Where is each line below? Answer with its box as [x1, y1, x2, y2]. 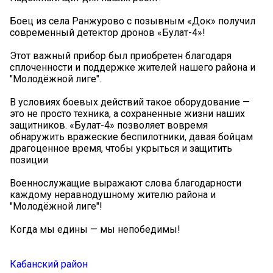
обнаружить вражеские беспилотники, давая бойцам [10, 130, 253, 143]
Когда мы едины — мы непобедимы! [10, 223, 180, 235]
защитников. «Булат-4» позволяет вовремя [10, 119, 208, 131]
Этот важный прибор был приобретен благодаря [10, 49, 232, 62]
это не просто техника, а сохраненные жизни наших [10, 107, 245, 119]
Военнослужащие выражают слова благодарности [10, 177, 241, 189]
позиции [10, 154, 48, 166]
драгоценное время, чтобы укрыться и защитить [10, 142, 232, 154]
